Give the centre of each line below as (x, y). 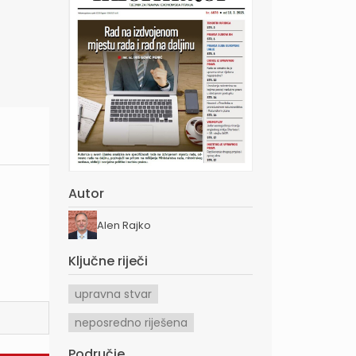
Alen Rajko (124, 225)
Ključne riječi (108, 261)
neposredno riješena (131, 323)
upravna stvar (113, 294)
